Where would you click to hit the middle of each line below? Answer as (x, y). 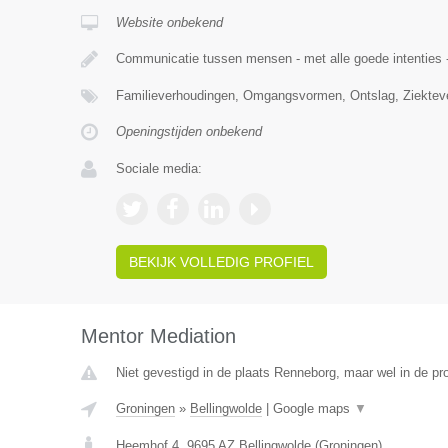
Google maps (313, 408)
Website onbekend (169, 22)
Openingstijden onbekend (188, 131)
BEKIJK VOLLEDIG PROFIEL (221, 262)
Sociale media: (158, 168)
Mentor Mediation (158, 336)
